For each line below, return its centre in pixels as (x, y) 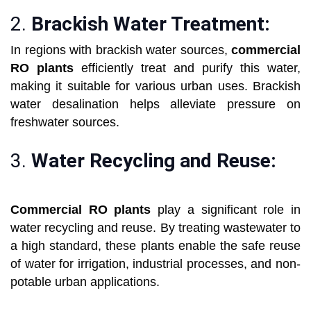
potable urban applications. (85, 282)
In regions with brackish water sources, (121, 50)
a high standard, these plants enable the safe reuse (155, 246)
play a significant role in (229, 210)
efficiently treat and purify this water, (187, 68)
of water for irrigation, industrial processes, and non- (155, 264)
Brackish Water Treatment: (151, 24)
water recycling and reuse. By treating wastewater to (155, 228)
